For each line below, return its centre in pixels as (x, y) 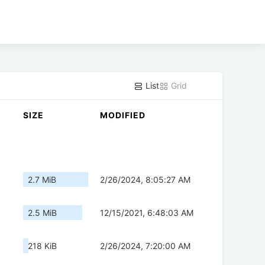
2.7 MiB (42, 180)
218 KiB (42, 246)
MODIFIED (123, 115)
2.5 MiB (42, 213)
